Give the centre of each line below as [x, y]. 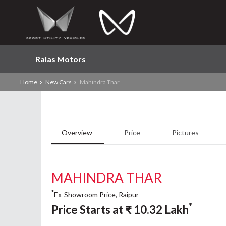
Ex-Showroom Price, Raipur [96, 194]
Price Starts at [88, 209]
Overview [78, 132]
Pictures [185, 132]
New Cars [59, 82]
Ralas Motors [61, 59]
